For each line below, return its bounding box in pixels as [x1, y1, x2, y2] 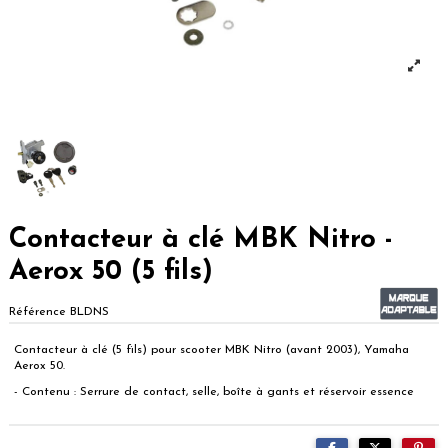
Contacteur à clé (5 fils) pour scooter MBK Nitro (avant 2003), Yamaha [14, 344, 409, 357]
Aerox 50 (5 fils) [9, 258, 213, 287]
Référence [9, 306, 66, 319]
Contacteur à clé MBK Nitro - [9, 226, 393, 255]
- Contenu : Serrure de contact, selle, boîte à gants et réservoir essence [14, 385, 414, 398]
